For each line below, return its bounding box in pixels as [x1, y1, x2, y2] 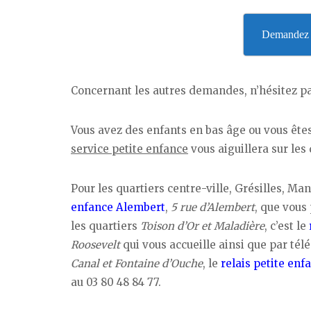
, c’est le [264, 219, 309, 233]
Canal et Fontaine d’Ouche [71, 256, 203, 270]
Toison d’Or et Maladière [140, 219, 264, 233]
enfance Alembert [71, 200, 165, 214]
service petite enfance [71, 142, 188, 155]
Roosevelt [71, 237, 120, 251]
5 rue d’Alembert [171, 200, 255, 214]
